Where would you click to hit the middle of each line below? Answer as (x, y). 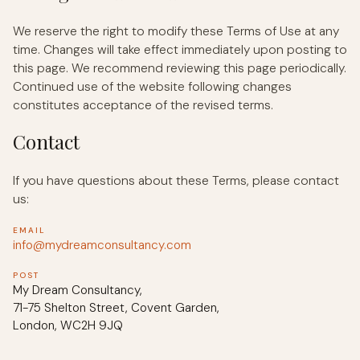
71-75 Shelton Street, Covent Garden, (116, 307)
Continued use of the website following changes (152, 86)
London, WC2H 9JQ (68, 325)
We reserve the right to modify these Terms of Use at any (176, 31)
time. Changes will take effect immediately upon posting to (180, 49)
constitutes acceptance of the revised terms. (143, 105)
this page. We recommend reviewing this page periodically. (180, 68)
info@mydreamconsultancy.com (102, 245)
